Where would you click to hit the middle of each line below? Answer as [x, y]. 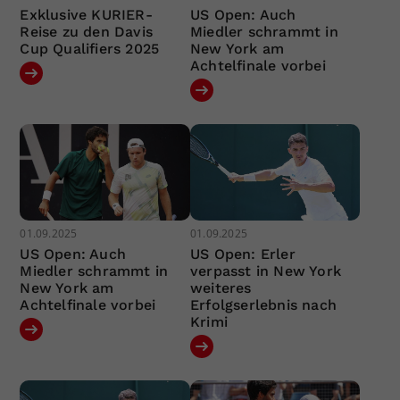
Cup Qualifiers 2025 [90, 49]
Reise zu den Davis [87, 32]
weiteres [221, 287]
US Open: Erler [242, 254]
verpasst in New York [265, 271]
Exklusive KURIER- [86, 15]
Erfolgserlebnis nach [263, 304]
